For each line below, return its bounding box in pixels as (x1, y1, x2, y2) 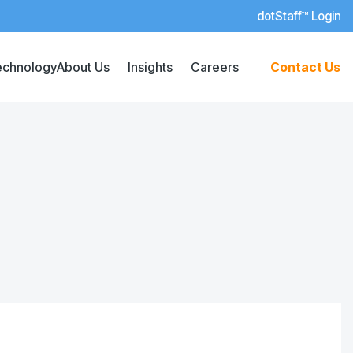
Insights (128, 59, 173, 75)
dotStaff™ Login (257, 9, 341, 24)
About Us (57, 59, 110, 75)
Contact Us (270, 59, 340, 75)
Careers (191, 59, 239, 75)
